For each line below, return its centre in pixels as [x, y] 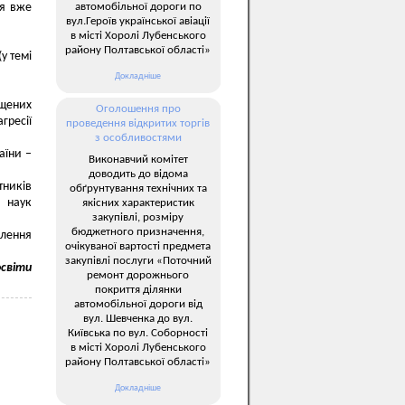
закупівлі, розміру [138, 217]
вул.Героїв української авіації [138, 21]
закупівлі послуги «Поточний [138, 260]
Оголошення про [138, 109]
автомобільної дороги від [138, 304]
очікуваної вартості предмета [138, 246]
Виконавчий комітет [138, 159]
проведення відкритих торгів [138, 123]
